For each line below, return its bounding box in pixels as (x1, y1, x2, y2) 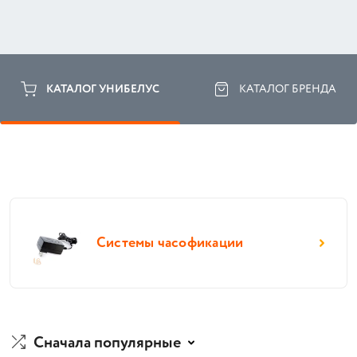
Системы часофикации (96, 233, 244, 253)
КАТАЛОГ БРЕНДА (239, 81, 336, 97)
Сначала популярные (33, 331, 181, 355)
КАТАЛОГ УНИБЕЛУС (46, 81, 159, 97)
